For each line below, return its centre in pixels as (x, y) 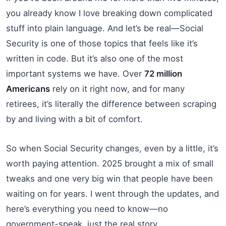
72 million (163, 73)
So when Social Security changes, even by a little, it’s (112, 148)
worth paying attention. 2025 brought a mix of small (110, 163)
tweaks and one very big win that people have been (109, 178)
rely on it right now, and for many (117, 89)
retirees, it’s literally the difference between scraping (111, 104)
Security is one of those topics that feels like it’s (102, 43)
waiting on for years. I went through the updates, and (112, 193)
